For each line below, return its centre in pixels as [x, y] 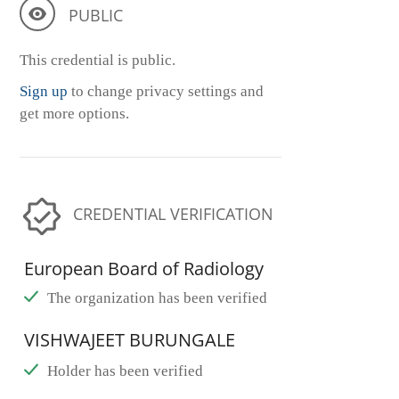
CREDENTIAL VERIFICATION [173, 214]
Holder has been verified [125, 371]
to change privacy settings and [166, 92]
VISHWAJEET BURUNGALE [130, 340]
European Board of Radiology [144, 269]
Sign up [44, 92]
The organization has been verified [157, 298]
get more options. [74, 114]
